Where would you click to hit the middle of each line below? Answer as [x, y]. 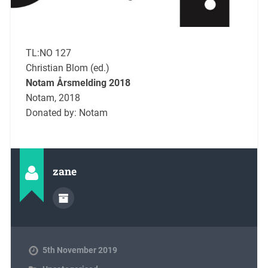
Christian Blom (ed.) [67, 68]
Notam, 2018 [53, 98]
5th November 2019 [80, 250]
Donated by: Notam [66, 112]
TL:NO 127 [48, 53]
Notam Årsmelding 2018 [78, 83]
